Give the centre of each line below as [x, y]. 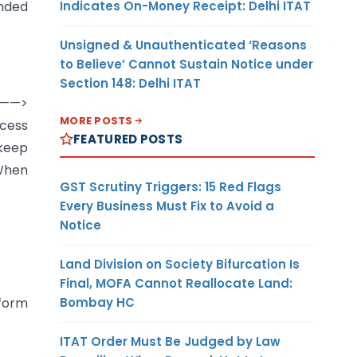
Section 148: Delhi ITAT [130, 83]
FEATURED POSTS [128, 139]
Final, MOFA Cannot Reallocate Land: [176, 283]
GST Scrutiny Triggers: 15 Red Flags [171, 186]
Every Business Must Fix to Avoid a [167, 206]
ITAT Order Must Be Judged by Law [170, 341]
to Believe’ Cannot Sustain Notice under [186, 64]
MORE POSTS [96, 120]
